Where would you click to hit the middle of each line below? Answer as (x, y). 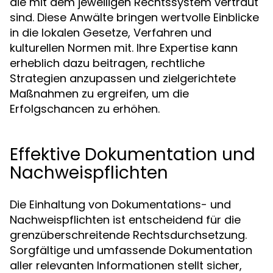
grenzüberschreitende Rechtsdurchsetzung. (128, 235)
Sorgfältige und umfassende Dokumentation (131, 250)
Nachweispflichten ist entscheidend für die (125, 220)
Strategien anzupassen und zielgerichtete (123, 78)
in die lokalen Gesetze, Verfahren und (111, 33)
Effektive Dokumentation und (133, 154)
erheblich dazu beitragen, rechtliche (107, 63)
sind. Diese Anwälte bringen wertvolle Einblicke (134, 17)
